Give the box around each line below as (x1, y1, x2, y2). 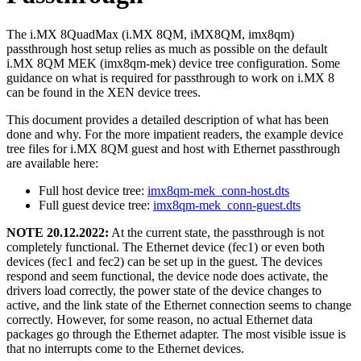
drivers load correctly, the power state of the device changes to (6, 283, 322, 297)
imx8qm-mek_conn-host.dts (147, 183, 289, 197)
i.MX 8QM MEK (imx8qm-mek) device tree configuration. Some (6, 56, 340, 70)
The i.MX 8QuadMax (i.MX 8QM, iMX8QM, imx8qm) (6, 27, 294, 41)
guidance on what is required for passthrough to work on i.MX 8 (6, 70, 334, 85)
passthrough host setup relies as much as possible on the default (6, 41, 327, 56)
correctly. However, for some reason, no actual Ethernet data (6, 312, 313, 326)
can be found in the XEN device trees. (6, 85, 201, 99)
